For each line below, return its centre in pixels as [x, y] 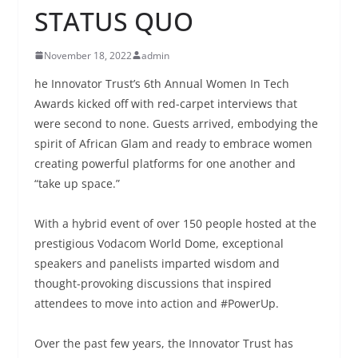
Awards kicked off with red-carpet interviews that [165, 103]
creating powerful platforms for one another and [165, 163]
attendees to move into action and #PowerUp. [156, 303]
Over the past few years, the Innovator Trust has [163, 343]
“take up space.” [77, 183]
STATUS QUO [113, 21]
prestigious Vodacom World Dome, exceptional [159, 243]
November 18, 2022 [88, 55]
